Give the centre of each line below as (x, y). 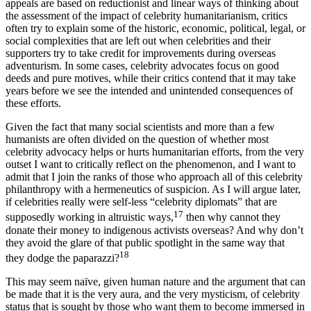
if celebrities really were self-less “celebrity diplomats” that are (141, 215)
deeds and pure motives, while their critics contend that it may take (151, 91)
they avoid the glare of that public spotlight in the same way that (145, 255)
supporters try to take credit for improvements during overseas (141, 66)
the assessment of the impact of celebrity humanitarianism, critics (146, 28)
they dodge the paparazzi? (62, 270)
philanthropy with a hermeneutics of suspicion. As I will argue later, (153, 202)
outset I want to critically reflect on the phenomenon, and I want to (151, 177)
